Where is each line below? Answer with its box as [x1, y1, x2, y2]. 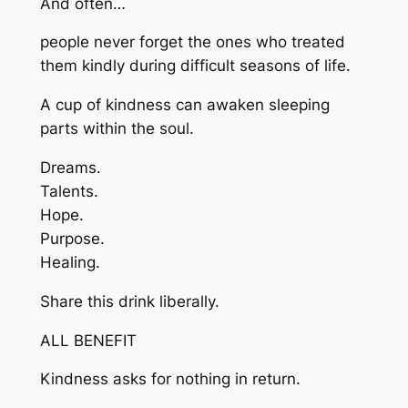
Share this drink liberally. [39, 291, 219, 311]
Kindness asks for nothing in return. [39, 370, 301, 389]
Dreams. [39, 158, 101, 178]
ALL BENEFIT [39, 331, 137, 350]
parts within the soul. [39, 119, 194, 138]
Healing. [39, 253, 100, 272]
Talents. [39, 182, 98, 201]
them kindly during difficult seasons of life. [39, 56, 351, 76]
